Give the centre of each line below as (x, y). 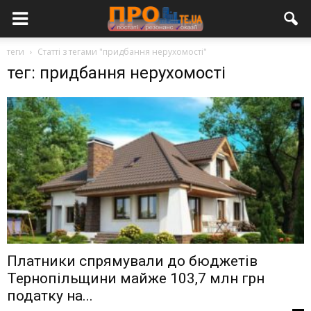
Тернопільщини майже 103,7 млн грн (136, 279)
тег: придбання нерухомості (116, 73)
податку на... (50, 296)
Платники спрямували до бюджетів (132, 261)
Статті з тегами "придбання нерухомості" (122, 52)
